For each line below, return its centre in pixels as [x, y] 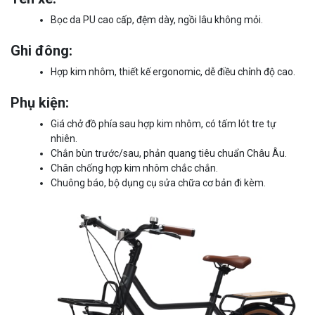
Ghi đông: [41, 50]
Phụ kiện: [40, 102]
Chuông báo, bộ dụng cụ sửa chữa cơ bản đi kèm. [158, 182]
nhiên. [64, 138]
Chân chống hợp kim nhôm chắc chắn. [134, 168]
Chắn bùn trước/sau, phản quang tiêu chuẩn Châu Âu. [169, 153]
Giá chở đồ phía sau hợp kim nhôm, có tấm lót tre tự [163, 123]
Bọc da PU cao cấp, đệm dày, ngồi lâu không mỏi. [157, 19]
